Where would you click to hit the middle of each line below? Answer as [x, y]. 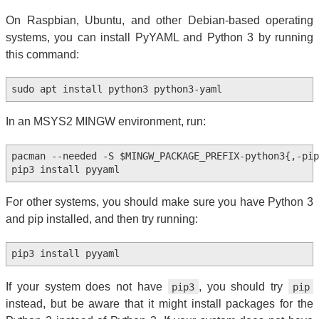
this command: [42, 55]
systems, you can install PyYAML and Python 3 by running [159, 38]
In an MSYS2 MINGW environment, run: [106, 122]
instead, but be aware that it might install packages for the [159, 303]
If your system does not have [87, 286]
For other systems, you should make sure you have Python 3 [159, 202]
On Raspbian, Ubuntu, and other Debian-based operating [159, 21]
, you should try [244, 286]
